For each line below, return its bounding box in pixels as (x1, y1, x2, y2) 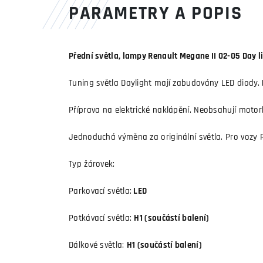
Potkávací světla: (69, 214, 134, 223)
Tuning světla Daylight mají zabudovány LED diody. (69, 79, 260, 88)
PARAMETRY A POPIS (69, 5, 242, 23)
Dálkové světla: (69, 241, 127, 250)
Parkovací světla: (69, 187, 132, 196)
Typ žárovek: (69, 160, 115, 169)
